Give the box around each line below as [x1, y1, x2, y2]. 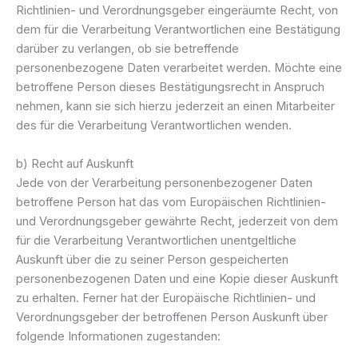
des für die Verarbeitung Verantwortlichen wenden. [16, 118, 292, 133]
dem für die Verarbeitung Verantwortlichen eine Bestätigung [16, 22, 340, 38]
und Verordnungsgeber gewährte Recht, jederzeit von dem [16, 213, 338, 229]
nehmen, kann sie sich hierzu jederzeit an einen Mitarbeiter [16, 99, 335, 114]
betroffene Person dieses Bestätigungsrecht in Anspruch [16, 80, 324, 95]
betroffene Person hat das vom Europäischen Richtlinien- [16, 194, 326, 209]
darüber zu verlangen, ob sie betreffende [16, 42, 239, 57]
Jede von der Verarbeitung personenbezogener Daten [16, 175, 312, 190]
